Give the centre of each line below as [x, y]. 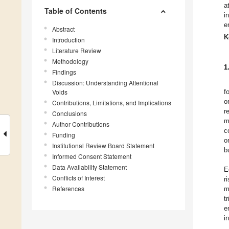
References [68, 189]
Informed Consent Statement [92, 156]
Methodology [70, 61]
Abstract [63, 29]
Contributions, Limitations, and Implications [112, 103]
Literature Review [77, 51]
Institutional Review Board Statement [103, 146]
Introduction [68, 40]
